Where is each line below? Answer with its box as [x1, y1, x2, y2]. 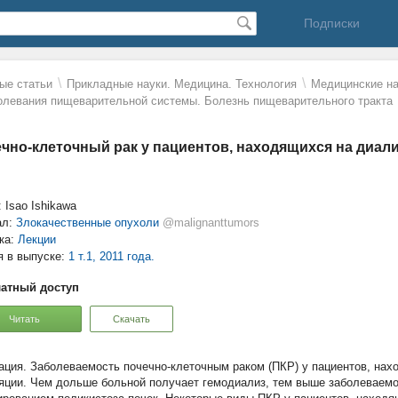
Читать [8, 313, 40, 324]
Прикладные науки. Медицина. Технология [67, 77, 297, 91]
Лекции [18, 233, 56, 246]
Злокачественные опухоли [16, 216, 159, 229]
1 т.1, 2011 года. [68, 250, 155, 263]
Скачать [113, 313, 150, 324]
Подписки [303, 16, 360, 30]
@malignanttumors [163, 216, 259, 229]
